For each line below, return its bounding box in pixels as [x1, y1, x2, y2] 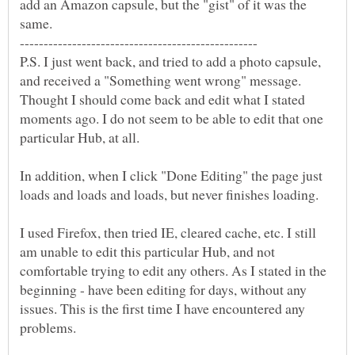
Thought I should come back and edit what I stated [20, 90, 305, 109]
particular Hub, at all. [20, 128, 139, 147]
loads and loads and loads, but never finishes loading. [20, 185, 319, 204]
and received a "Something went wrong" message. [20, 71, 301, 90]
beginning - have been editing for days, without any [20, 280, 307, 300]
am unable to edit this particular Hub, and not [20, 242, 275, 261]
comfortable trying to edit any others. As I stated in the [20, 261, 326, 281]
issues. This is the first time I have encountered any [20, 299, 305, 319]
